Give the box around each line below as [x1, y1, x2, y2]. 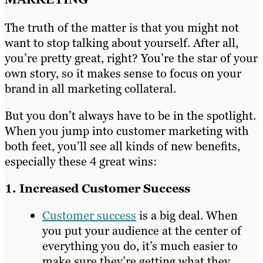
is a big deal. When [136, 207, 238, 223]
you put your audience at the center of [42, 222, 241, 238]
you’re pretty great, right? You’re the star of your [5, 50, 258, 66]
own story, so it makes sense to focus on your [5, 65, 241, 81]
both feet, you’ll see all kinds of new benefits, [5, 138, 240, 154]
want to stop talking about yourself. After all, [5, 35, 238, 50]
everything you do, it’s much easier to [42, 238, 238, 254]
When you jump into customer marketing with [5, 123, 249, 139]
